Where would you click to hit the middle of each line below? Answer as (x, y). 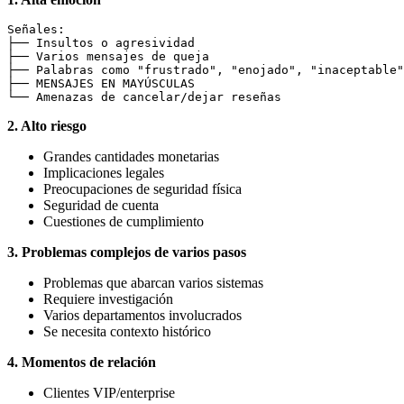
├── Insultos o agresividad (101, 42)
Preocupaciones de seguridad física (142, 188)
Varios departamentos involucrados (142, 315)
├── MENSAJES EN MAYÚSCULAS (101, 83)
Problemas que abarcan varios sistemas (153, 282)
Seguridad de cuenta (101, 205)
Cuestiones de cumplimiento (124, 221)
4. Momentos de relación (82, 362)
